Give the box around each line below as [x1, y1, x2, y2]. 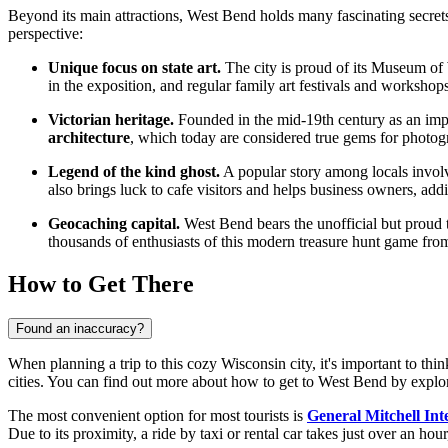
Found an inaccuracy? [16, 320, 144, 336]
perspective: [8, 24, 83, 42]
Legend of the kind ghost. [48, 162, 220, 180]
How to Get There [8, 270, 194, 297]
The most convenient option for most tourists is [8, 406, 307, 424]
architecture [48, 128, 130, 146]
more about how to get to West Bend [156, 372, 387, 390]
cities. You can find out [8, 372, 156, 390]
